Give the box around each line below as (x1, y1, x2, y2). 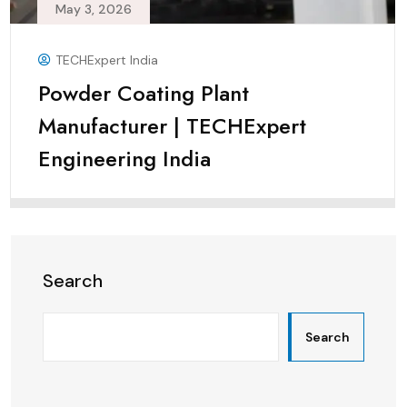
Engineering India (38, 143, 211, 175)
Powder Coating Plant (38, 77, 249, 110)
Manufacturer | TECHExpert (38, 110, 306, 143)
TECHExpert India (55, 52, 158, 69)
